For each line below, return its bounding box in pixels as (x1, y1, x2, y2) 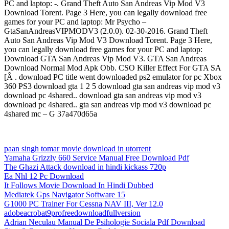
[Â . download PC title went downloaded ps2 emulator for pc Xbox (4, 73, 222, 82)
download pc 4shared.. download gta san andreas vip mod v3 (4, 91, 201, 100)
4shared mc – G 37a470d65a (4, 109, 97, 119)
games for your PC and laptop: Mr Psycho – (4, 17, 146, 27)
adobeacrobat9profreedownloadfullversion (4, 209, 141, 218)
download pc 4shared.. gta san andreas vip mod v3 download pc (4, 100, 211, 109)
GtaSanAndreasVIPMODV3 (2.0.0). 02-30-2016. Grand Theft (4, 27, 208, 36)
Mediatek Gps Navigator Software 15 (4, 190, 125, 199)
